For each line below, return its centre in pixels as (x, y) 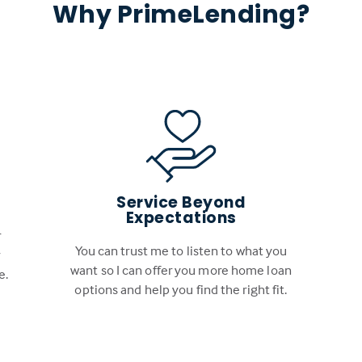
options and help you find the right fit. (181, 289)
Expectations (181, 217)
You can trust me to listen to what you (181, 250)
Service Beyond (181, 202)
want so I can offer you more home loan (181, 270)
